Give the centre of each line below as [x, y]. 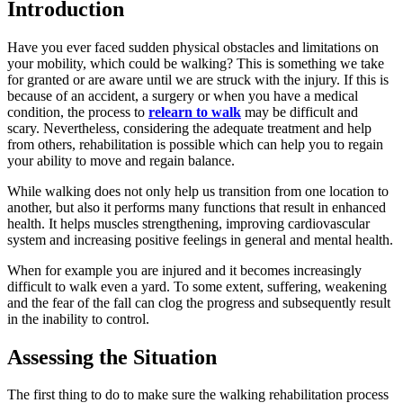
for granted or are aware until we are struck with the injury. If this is [198, 79]
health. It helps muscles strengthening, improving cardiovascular [188, 223]
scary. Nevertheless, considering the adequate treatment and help [189, 128]
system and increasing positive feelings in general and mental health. [200, 239]
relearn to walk [195, 112]
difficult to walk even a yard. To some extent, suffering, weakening [197, 286]
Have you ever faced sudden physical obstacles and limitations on [193, 47]
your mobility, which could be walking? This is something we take [196, 63]
